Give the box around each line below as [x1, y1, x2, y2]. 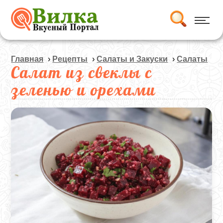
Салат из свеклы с [11, 62, 153, 82]
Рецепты [52, 55, 88, 63]
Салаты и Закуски [97, 55, 168, 63]
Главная [11, 55, 44, 63]
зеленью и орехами [11, 80, 156, 100]
